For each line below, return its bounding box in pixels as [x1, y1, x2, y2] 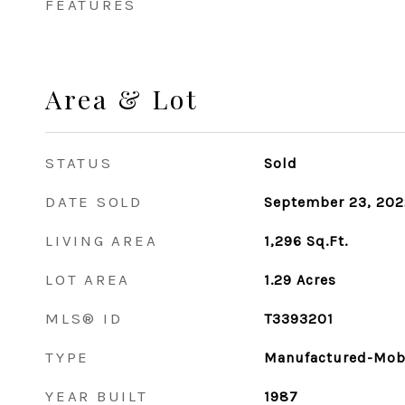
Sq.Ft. [306, 232, 348, 250]
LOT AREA [45, 270, 130, 288]
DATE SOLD [45, 193, 143, 211]
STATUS [45, 154, 113, 172]
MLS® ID [45, 309, 123, 327]
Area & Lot [45, 81, 199, 116]
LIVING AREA [45, 231, 158, 250]
